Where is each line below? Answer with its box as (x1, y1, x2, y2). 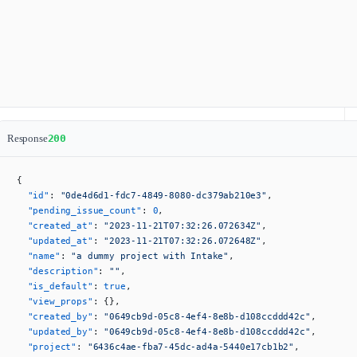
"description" (17, 265, 99, 277)
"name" (17, 249, 61, 261)
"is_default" (17, 280, 93, 292)
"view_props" (17, 295, 93, 307)
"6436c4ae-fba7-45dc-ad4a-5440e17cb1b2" (87, 340, 295, 352)
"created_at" (17, 219, 93, 231)
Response (7, 131, 48, 144)
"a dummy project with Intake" (71, 249, 229, 261)
